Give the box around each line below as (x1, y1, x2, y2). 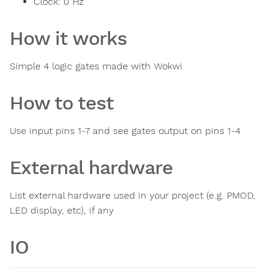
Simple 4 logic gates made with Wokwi (10, 60, 182, 72)
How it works (10, 27, 127, 50)
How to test (10, 92, 114, 115)
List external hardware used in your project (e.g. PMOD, (10, 190, 255, 202)
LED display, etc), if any (10, 205, 114, 217)
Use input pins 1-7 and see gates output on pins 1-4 (10, 125, 240, 137)
